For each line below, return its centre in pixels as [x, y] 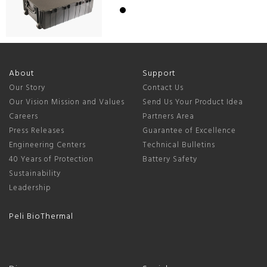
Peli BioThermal [41, 217]
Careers [24, 117]
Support [159, 74]
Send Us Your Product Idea [193, 103]
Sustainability [35, 174]
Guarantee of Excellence [189, 131]
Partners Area [168, 117]
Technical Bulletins [179, 145]
